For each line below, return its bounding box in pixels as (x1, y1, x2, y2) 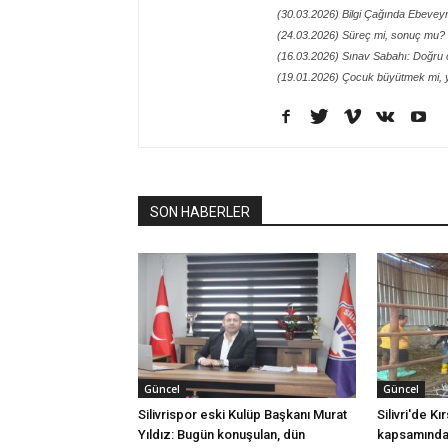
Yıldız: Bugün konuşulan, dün (138, 427, 305, 443)
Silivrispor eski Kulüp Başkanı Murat (138, 407, 347, 423)
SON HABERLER (150, 204, 250, 220)
